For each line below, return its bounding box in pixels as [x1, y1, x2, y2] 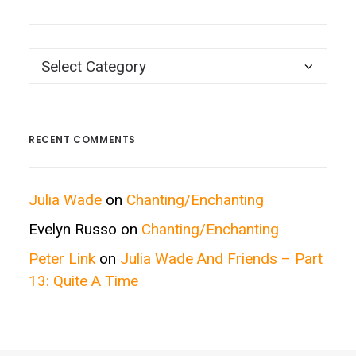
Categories [28, 104, 100, 122]
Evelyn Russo [29, 220, 117, 238]
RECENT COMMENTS [29, 133, 136, 146]
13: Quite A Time [29, 272, 138, 290]
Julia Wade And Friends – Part [120, 250, 323, 268]
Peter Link [29, 250, 95, 268]
